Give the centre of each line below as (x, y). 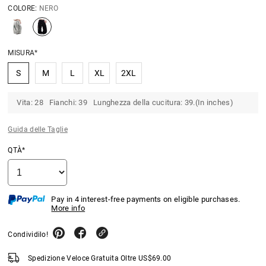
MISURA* (23, 53)
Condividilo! (28, 235)
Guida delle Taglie (38, 130)
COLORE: (23, 9)
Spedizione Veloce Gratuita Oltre (83, 259)
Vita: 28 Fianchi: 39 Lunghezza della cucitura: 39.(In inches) (125, 103)
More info (68, 208)
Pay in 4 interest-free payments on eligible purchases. (146, 199)
